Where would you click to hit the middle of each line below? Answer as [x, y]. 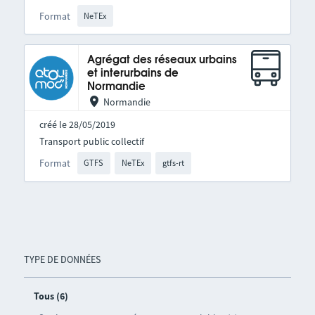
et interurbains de [133, 74]
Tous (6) [51, 296]
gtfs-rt [173, 163]
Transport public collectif [91, 142]
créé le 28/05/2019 [77, 125]
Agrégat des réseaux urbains [162, 60]
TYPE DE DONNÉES [62, 259]
